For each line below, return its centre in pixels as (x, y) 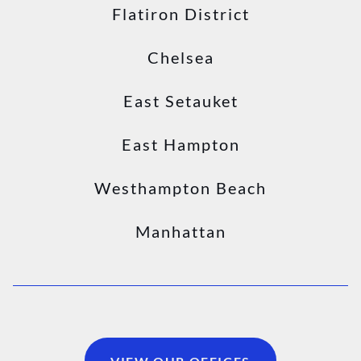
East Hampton (180, 144)
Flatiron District (180, 14)
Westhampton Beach (180, 188)
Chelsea (180, 57)
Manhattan (180, 231)
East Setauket (180, 101)
